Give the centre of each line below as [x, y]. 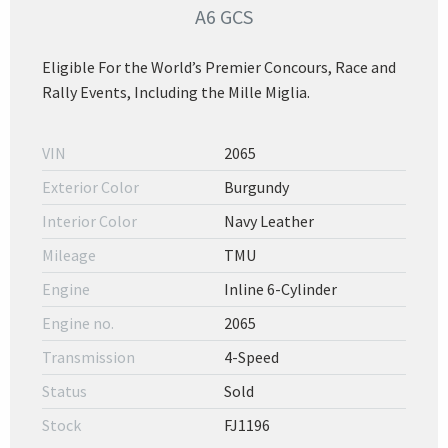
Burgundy [256, 187]
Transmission [88, 357]
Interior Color [89, 221]
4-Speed [251, 357]
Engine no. [78, 323]
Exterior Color [90, 187]
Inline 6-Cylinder [280, 289]
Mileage [69, 255]
